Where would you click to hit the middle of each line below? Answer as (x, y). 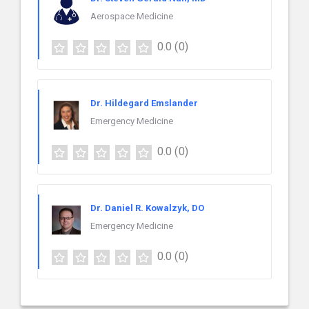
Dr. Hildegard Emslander (144, 103)
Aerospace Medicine (132, 17)
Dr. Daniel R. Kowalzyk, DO (147, 208)
